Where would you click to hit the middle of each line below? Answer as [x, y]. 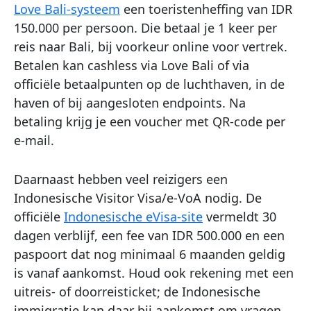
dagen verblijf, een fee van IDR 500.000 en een [149, 236]
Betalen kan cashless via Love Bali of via [132, 66]
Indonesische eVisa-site [133, 217]
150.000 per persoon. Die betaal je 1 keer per [145, 28]
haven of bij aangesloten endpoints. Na [130, 103]
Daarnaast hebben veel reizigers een [121, 179]
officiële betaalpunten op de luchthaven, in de [149, 84]
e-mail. [34, 141]
